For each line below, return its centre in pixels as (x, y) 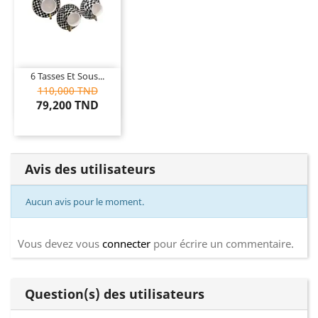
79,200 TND (67, 105)
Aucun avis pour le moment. (85, 202)
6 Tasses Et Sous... (67, 76)
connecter (126, 244)
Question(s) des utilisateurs (115, 294)
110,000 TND (67, 90)
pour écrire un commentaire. (222, 244)
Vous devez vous (60, 244)
